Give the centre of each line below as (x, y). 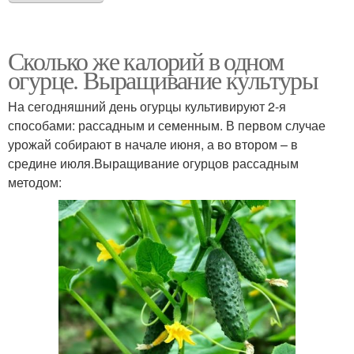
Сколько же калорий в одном (146, 60)
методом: (35, 182)
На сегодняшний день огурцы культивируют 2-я (147, 106)
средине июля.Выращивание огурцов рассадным (153, 163)
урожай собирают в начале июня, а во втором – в (153, 144)
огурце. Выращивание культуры (163, 79)
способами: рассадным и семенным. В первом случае (167, 125)
